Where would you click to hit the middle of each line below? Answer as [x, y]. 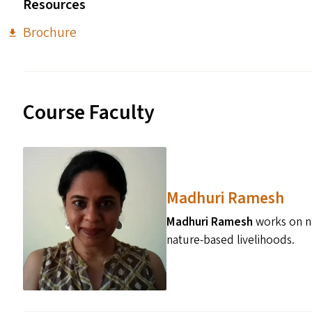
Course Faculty [89, 112]
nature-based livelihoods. [230, 240]
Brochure [50, 33]
